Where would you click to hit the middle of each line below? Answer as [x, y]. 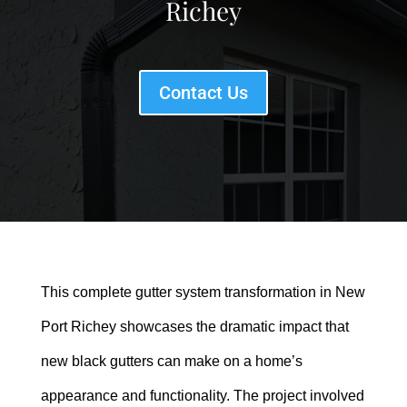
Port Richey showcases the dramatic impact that [194, 327]
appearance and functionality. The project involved [202, 396]
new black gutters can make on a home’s [171, 362]
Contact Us [203, 93]
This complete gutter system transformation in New [203, 293]
